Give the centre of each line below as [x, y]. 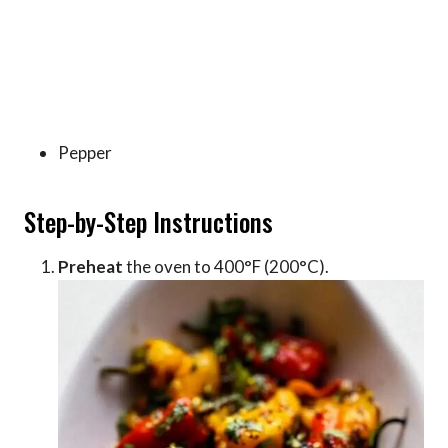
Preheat [90, 266]
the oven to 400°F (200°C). [226, 266]
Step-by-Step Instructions [148, 222]
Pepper [85, 152]
